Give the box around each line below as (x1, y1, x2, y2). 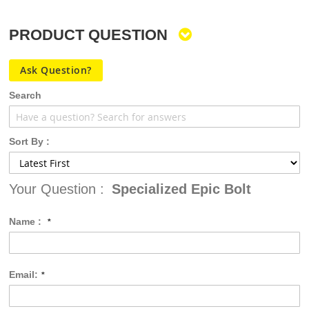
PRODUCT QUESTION (9, 26, 172, 43)
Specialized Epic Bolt (112, 181, 251, 197)
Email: (9, 269, 38, 280)
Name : (9, 216, 44, 227)
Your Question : (9, 181, 108, 197)
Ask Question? (20, 63, 92, 77)
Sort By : (9, 136, 50, 147)
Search (9, 90, 41, 101)
